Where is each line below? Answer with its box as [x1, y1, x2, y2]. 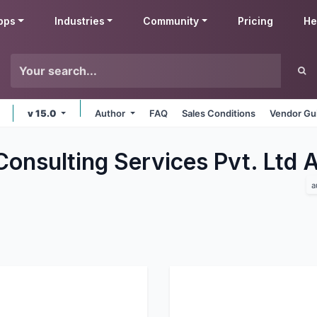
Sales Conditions [182, 108, 256, 119]
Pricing [238, 15, 274, 27]
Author [95, 108, 128, 119]
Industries [54, 15, 105, 27]
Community [143, 15, 200, 27]
